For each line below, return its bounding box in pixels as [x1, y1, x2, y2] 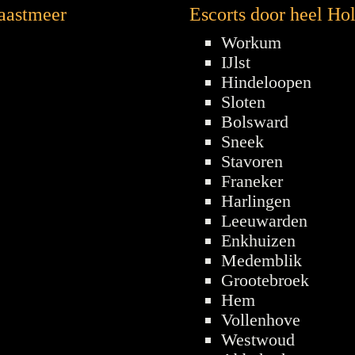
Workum [221, 32, 281, 52]
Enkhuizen [221, 230, 296, 250]
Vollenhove [221, 309, 300, 330]
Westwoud [221, 329, 295, 349]
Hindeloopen [221, 71, 311, 92]
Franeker [221, 170, 283, 191]
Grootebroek [221, 269, 309, 290]
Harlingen [221, 190, 291, 211]
